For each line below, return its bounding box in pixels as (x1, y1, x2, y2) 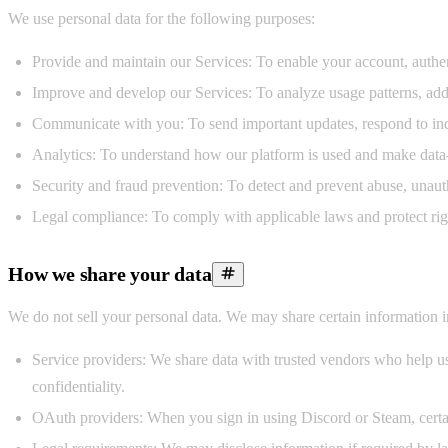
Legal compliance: (32, 207, 148, 225)
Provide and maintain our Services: (32, 52, 252, 70)
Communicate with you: (32, 114, 184, 132)
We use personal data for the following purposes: (8, 9, 315, 27)
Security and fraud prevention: (32, 176, 223, 194)
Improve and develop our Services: (32, 83, 252, 101)
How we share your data (8, 262, 212, 285)
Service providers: (32, 350, 146, 368)
